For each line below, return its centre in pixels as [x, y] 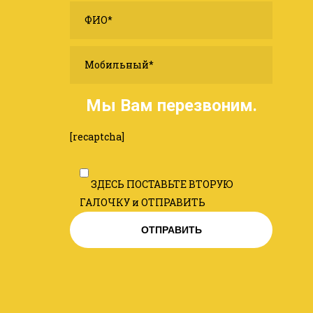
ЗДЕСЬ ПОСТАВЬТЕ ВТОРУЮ [162, 184]
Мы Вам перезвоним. [171, 105]
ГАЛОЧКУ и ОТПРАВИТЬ [143, 202]
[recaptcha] [97, 136]
